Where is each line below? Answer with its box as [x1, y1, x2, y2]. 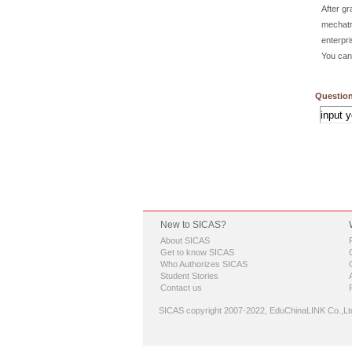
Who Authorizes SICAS [160, 259, 247, 269]
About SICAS [160, 236, 210, 245]
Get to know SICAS [160, 247, 234, 257]
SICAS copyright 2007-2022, [159, 306, 267, 315]
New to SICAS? [160, 219, 226, 230]
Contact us [160, 283, 202, 292]
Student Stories [160, 271, 218, 280]
